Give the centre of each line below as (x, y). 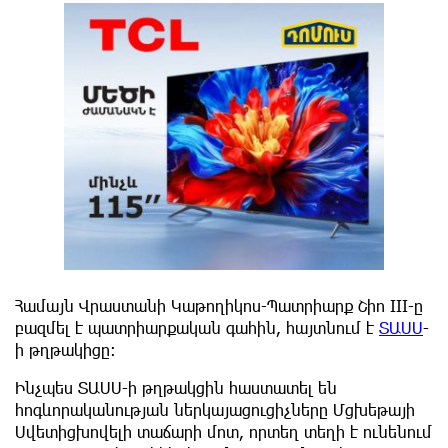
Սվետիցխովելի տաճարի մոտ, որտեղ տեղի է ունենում (223, 432)
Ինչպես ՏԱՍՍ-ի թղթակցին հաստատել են (176, 388)
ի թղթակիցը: (65, 350)
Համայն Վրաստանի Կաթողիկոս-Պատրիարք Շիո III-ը (219, 306)
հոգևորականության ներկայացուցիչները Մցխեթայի (215, 410)
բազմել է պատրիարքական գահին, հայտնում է (197, 328)
